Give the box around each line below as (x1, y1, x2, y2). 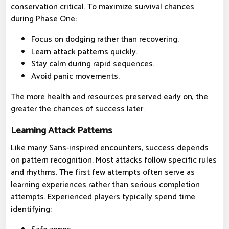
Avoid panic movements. (31, 70, 120, 84)
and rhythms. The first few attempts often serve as (11, 166, 195, 180)
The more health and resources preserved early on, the (11, 90, 208, 104)
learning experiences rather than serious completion (11, 178, 200, 192)
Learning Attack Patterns (11, 123, 112, 139)
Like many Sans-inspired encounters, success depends (11, 141, 209, 155)
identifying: (11, 202, 52, 217)
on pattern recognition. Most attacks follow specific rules (11, 153, 217, 168)
